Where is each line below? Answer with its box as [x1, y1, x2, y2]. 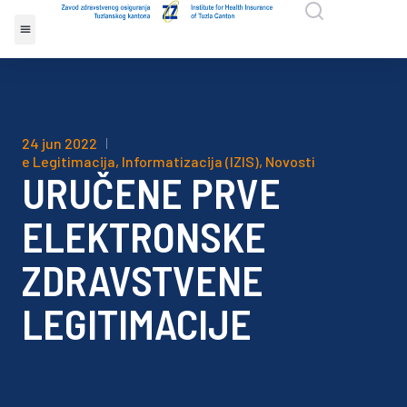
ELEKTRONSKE [22, 211, 266, 261]
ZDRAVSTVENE [22, 254, 263, 304]
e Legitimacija [22, 153, 115, 170]
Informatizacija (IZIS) [122, 153, 259, 170]
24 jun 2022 [22, 134, 97, 152]
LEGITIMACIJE [22, 298, 252, 348]
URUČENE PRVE [22, 167, 281, 217]
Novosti [265, 153, 315, 170]
